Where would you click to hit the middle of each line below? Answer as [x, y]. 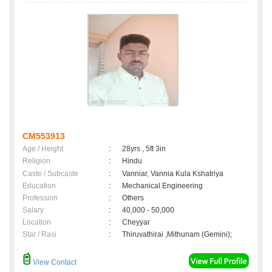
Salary [33, 210]
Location [37, 223]
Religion [36, 161]
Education [39, 186]
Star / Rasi [39, 235]
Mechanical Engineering [162, 186]
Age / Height [43, 149]
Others [133, 198]
